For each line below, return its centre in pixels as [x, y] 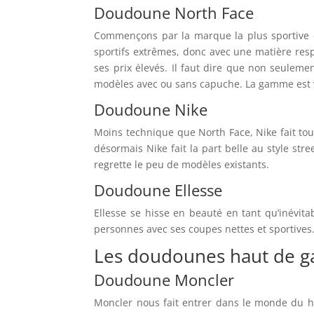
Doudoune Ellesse [158, 190]
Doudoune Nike [151, 109]
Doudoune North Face [174, 12]
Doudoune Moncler [164, 279]
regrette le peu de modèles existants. [182, 164]
